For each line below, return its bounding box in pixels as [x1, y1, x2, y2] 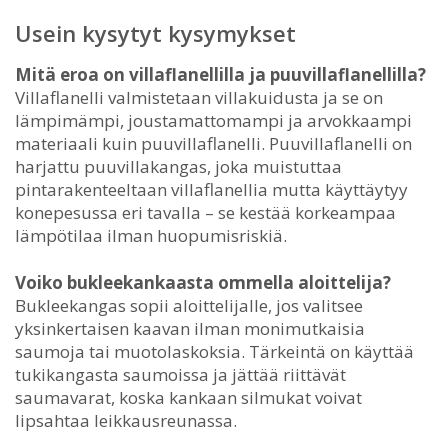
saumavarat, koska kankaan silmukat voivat [15, 385, 362, 409]
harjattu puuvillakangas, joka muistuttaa [15, 154, 342, 178]
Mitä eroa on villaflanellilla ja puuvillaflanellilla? [15, 62, 426, 86]
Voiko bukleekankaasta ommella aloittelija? [15, 270, 391, 294]
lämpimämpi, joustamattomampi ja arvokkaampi [15, 108, 412, 132]
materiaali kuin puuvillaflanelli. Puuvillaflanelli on [15, 131, 412, 155]
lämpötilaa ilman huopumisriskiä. [15, 223, 287, 247]
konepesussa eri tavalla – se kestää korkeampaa [15, 200, 396, 224]
